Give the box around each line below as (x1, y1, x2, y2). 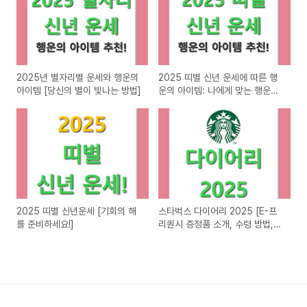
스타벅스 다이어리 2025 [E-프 (158, 205, 278, 217)
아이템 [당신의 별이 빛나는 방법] (16, 85, 141, 97)
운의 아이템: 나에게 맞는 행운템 (158, 85, 280, 97)
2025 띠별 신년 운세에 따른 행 (158, 72, 278, 84)
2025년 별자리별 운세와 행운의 (16, 72, 138, 84)
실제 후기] (158, 231, 198, 243)
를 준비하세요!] (16, 218, 74, 230)
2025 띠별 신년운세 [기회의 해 (16, 205, 136, 217)
